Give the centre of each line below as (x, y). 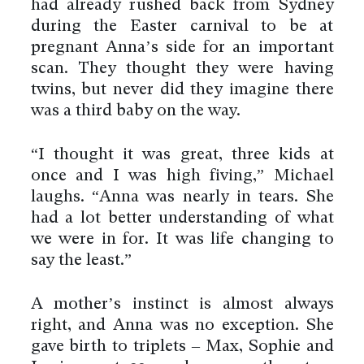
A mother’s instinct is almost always (182, 304)
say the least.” (81, 260)
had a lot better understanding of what (182, 218)
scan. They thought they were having (182, 69)
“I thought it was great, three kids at (182, 155)
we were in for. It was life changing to (182, 239)
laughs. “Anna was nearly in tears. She (182, 197)
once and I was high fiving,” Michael (182, 176)
